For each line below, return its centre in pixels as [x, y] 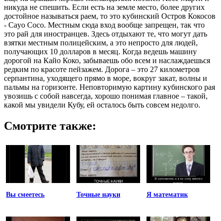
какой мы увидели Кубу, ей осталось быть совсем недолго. [102, 105]
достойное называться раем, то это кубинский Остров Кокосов [110, 16]
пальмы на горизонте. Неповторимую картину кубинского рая [110, 87]
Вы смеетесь [25, 195]
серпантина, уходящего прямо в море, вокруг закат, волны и [106, 78]
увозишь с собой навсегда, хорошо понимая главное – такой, [106, 96]
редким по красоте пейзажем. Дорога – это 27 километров [102, 69]
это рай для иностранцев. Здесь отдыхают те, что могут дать [106, 34]
